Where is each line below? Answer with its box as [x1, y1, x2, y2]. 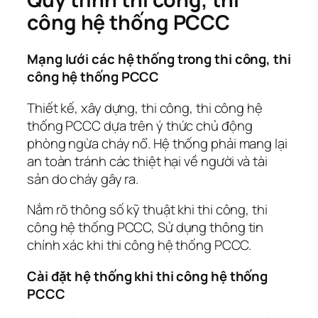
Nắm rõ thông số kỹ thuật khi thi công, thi [27, 200, 268, 219]
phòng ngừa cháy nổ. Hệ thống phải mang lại [27, 133, 287, 153]
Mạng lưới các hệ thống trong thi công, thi [27, 50, 291, 69]
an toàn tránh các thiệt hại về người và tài [27, 151, 268, 170]
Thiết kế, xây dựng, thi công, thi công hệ [27, 98, 263, 117]
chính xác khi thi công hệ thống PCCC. [27, 236, 252, 255]
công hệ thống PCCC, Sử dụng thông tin [27, 218, 264, 237]
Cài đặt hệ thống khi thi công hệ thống [27, 266, 268, 285]
